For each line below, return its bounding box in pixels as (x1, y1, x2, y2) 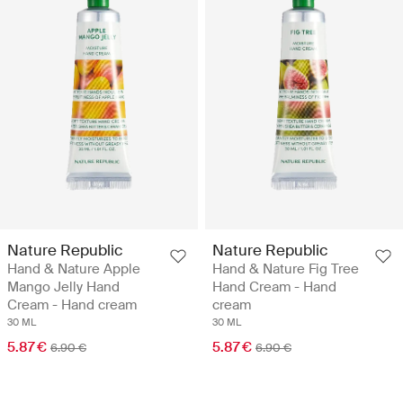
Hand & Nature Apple (7, 259, 140, 278)
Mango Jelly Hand (7, 277, 120, 296)
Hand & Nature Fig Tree (212, 259, 359, 278)
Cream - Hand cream (7, 295, 137, 314)
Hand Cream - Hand (212, 277, 336, 296)
